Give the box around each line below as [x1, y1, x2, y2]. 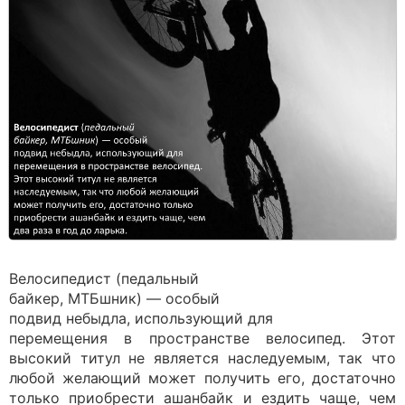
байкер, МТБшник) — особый [9, 289, 220, 307]
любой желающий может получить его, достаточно [9, 369, 396, 387]
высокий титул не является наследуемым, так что [9, 349, 396, 367]
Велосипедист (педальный [9, 269, 199, 287]
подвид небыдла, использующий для [9, 309, 273, 327]
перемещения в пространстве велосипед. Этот [9, 329, 396, 347]
